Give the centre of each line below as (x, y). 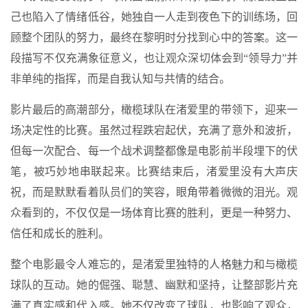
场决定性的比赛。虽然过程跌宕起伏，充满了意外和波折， (154, 130)
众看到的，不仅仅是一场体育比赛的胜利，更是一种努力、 (154, 212)
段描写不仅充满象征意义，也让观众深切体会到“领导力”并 (154, 58)
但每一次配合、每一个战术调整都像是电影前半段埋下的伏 (154, 151)
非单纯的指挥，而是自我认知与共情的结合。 (120, 78)
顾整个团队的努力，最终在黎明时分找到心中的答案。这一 (154, 37)
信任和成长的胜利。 (60, 233)
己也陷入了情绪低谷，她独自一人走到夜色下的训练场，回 (154, 16)
